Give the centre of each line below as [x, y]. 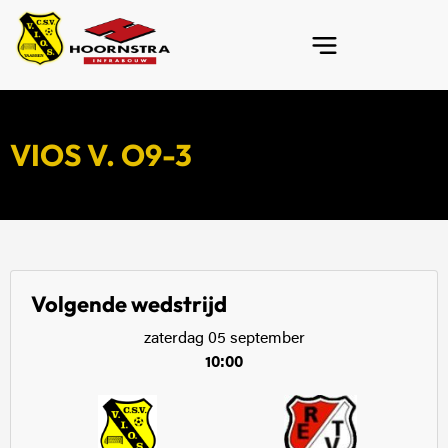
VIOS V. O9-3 [101, 155]
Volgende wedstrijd [129, 304]
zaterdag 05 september [224, 339]
